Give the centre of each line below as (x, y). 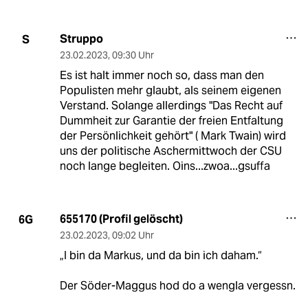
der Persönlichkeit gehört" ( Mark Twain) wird (173, 136)
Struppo (81, 39)
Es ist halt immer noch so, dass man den (162, 76)
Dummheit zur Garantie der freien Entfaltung (171, 121)
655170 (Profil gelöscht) (121, 219)
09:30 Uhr (133, 55)
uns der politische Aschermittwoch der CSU (170, 151)
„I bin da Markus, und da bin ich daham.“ (161, 256)
